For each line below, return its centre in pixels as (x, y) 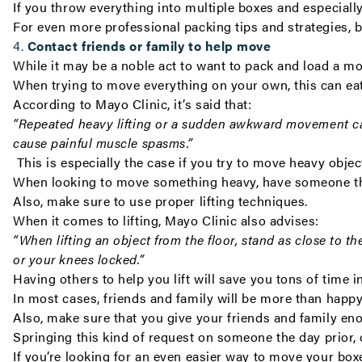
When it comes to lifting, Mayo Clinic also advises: (168, 220)
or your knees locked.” (79, 259)
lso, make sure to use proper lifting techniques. (167, 201)
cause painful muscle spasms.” (103, 143)
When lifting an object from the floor (127, 240)
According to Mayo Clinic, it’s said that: (133, 104)
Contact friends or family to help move (149, 46)
